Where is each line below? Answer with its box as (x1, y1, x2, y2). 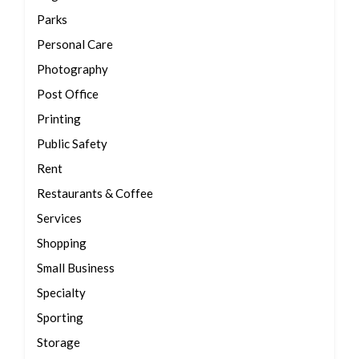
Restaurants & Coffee (37, 186, 153, 200)
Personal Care (37, 37, 113, 51)
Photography (37, 62, 108, 76)
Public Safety (37, 136, 107, 151)
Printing (37, 111, 81, 126)
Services (37, 211, 82, 225)
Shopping (37, 236, 87, 250)
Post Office (37, 87, 99, 101)
